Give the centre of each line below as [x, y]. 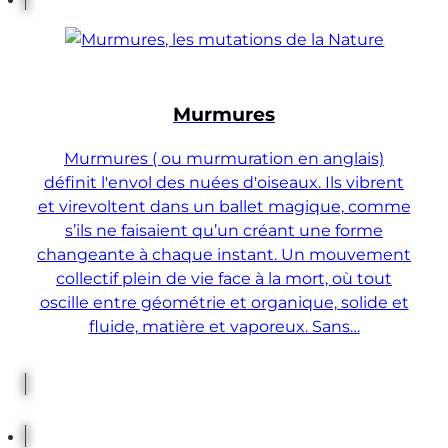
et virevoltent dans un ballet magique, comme [224, 206]
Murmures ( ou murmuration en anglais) [224, 158]
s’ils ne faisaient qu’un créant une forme [224, 230]
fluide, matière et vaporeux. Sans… [224, 326]
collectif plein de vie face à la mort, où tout [224, 278]
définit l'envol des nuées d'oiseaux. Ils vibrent [224, 182]
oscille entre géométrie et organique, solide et [224, 302]
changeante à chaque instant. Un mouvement [224, 254]
